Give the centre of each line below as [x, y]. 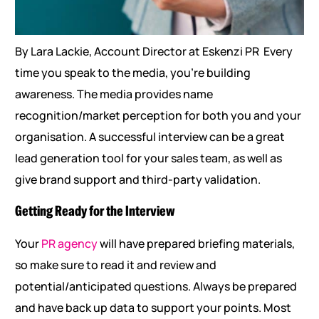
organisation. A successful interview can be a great [150, 137]
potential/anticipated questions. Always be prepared [156, 287]
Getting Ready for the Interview [95, 211]
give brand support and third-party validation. [137, 180]
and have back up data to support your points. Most [153, 308]
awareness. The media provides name [114, 94]
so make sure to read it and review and [115, 265]
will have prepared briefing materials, [196, 244]
